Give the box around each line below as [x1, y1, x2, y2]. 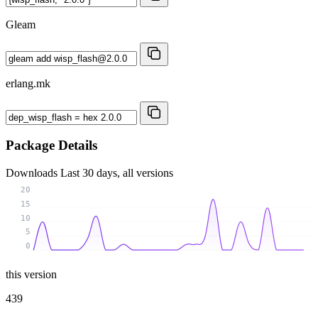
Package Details [6, 138, 97, 153]
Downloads [6, 167, 60, 180]
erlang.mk [6, 77, 50, 89]
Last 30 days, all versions [60, 167, 173, 180]
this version [6, 268, 57, 280]
